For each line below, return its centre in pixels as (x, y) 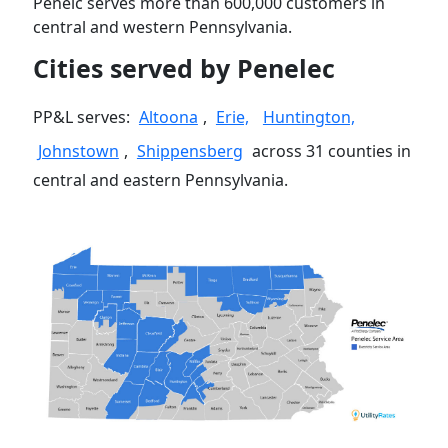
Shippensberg (189, 151)
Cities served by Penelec (183, 68)
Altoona (168, 117)
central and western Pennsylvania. (162, 27)
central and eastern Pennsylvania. (160, 180)
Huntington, (308, 117)
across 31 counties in (329, 151)
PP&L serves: (83, 117)
